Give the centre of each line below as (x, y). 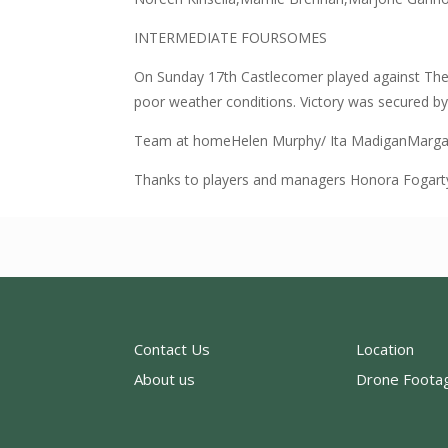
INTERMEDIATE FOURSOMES (231, 37)
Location (384, 348)
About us (165, 378)
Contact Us (172, 348)
